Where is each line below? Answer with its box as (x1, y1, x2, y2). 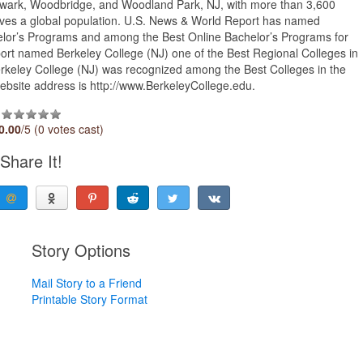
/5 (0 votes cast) (21, 120, 105, 137)
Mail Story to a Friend (31, 274, 142, 291)
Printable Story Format (31, 290, 147, 307)
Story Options (31, 237, 130, 262)
